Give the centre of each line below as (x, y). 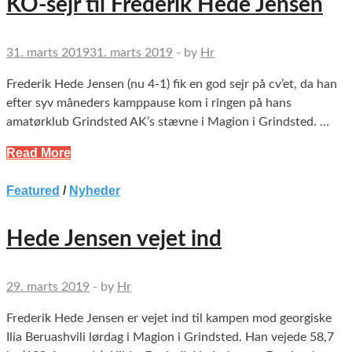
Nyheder (95, 191)
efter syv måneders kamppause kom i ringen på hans (149, 103)
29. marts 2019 (48, 287)
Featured (33, 191)
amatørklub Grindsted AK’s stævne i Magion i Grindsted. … (168, 122)
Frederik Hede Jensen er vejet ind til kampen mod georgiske (169, 319)
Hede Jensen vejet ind (114, 239)
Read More (38, 153)
